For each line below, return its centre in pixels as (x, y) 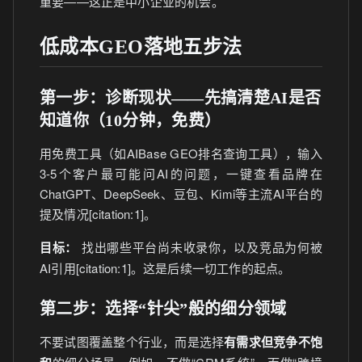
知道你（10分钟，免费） (130, 120)
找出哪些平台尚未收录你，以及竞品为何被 (200, 247)
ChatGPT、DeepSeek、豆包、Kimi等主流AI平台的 (181, 194)
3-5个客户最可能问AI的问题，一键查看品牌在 (181, 173)
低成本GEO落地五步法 (141, 47)
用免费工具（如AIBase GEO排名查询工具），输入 (181, 153)
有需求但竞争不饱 (273, 342)
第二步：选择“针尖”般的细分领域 (163, 309)
